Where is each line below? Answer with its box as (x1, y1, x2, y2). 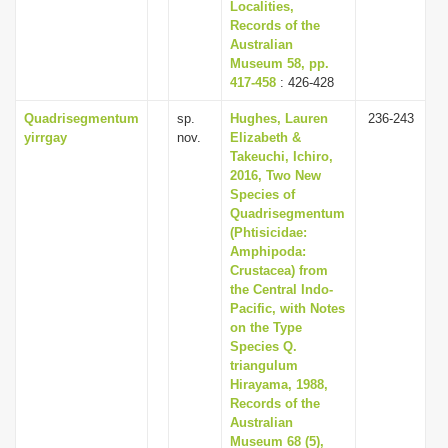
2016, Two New (230, 168, 321, 183)
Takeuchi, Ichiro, (230, 149, 333, 164)
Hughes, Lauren (230, 111, 328, 126)
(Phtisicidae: (230, 225, 307, 240)
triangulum (230, 358, 298, 373)
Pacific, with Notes (230, 301, 345, 316)
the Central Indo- (230, 282, 333, 297)
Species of (230, 187, 295, 202)
